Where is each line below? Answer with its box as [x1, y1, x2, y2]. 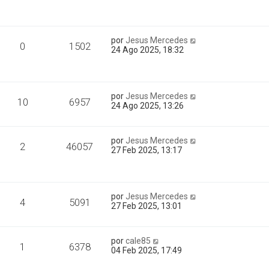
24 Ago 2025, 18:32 [111, 45, 184, 55]
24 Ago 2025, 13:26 [111, 101, 184, 110]
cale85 [125, 236, 151, 246]
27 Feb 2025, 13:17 [111, 145, 183, 155]
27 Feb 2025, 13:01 [111, 201, 183, 211]
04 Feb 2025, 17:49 [111, 246, 183, 255]
